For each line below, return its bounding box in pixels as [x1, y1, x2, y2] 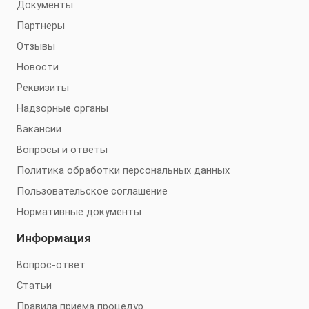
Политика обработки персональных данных [17, 164, 230, 177]
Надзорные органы [17, 102, 108, 114]
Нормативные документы [17, 206, 141, 218]
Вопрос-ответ [17, 259, 86, 271]
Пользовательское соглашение [17, 185, 168, 197]
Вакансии [17, 123, 61, 135]
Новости [17, 61, 59, 73]
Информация [17, 231, 91, 245]
